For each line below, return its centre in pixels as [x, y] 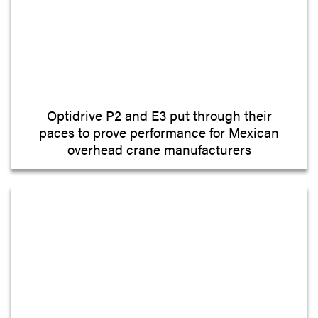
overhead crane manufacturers [159, 149]
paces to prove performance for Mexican [159, 132]
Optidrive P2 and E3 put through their [159, 115]
